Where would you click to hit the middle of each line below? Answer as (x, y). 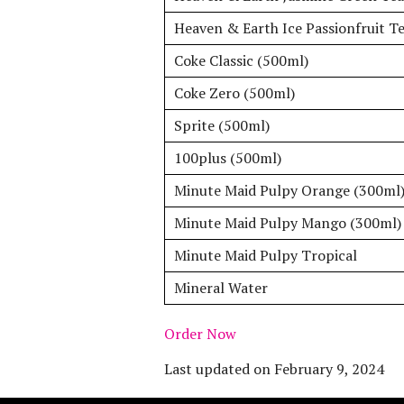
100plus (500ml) (228, 158)
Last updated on (219, 369)
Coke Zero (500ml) (234, 93)
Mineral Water (221, 288)
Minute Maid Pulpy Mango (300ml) (288, 223)
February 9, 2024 (329, 369)
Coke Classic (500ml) (241, 60)
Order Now (200, 334)
